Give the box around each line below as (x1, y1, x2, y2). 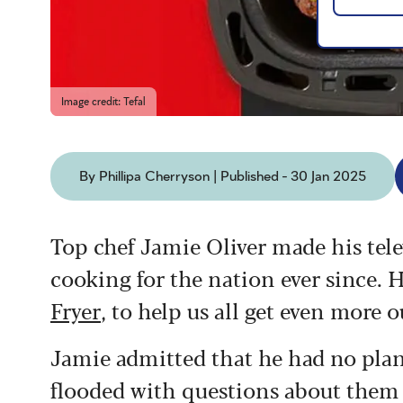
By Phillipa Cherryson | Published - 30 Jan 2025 (79, 168, 366, 184)
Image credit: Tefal (61, 95, 146, 107)
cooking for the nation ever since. (50, 261, 388, 293)
